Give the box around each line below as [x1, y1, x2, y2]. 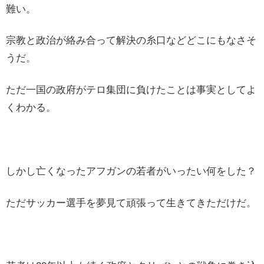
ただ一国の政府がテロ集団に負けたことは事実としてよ [6, 84, 256, 96]
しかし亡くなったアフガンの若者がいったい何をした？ [6, 165, 256, 177]
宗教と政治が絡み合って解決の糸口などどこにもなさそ [6, 35, 256, 47]
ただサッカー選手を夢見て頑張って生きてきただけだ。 [6, 197, 256, 209]
